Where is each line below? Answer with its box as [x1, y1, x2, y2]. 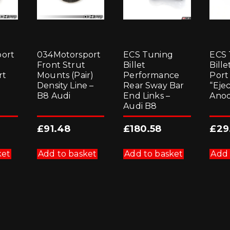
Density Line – [37, 80, 94, 90]
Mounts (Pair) [37, 70, 94, 80]
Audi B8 [123, 101, 157, 111]
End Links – [123, 90, 170, 101]
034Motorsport [37, 49, 101, 60]
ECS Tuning [123, 49, 173, 60]
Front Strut [37, 60, 85, 70]
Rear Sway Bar [123, 80, 184, 90]
